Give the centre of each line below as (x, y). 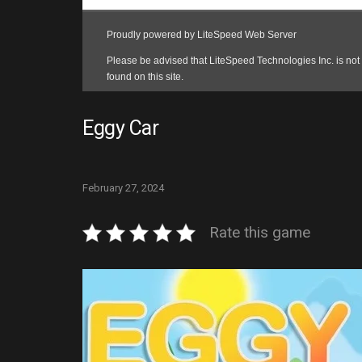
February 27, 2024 (123, 187)
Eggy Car (120, 128)
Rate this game (260, 232)
